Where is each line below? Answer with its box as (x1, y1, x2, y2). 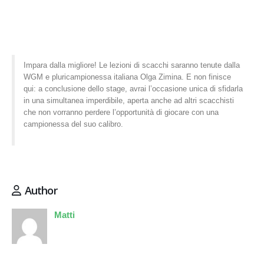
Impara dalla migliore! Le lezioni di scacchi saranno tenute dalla (23, 60, 240, 70)
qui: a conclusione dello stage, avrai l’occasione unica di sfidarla (23, 84, 243, 93)
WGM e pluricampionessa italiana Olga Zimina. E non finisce (23, 72, 231, 81)
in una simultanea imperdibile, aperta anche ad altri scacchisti (23, 95, 234, 105)
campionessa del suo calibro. (23, 119, 123, 128)
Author (25, 183, 57, 197)
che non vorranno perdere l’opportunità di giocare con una (23, 107, 219, 117)
